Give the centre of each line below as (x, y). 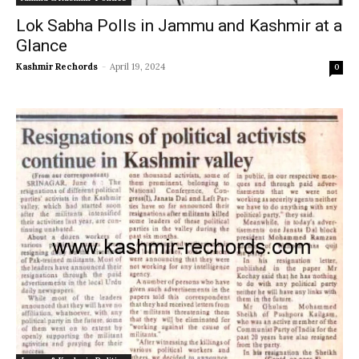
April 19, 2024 (137, 67)
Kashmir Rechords (57, 67)
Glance (42, 46)
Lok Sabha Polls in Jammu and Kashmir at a (179, 26)
